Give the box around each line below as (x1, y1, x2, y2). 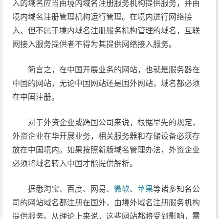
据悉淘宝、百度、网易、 (28, 185, 114, 193)
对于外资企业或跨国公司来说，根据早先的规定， (28, 118, 200, 127)
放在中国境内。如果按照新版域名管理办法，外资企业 (12, 146, 200, 154)
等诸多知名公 (153, 185, 200, 193)
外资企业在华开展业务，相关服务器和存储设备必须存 (12, 132, 200, 140)
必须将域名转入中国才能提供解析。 (12, 159, 138, 168)
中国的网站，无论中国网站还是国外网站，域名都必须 (12, 79, 200, 88)
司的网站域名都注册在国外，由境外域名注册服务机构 (12, 198, 200, 207)
